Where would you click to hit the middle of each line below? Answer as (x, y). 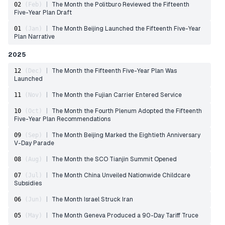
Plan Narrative (34, 37)
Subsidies (28, 183)
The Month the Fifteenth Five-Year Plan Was (114, 71)
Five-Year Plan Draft (43, 13)
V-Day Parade (34, 143)
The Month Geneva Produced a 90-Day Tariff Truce (125, 215)
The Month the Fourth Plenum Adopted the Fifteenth (127, 111)
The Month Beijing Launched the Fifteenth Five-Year (126, 29)
